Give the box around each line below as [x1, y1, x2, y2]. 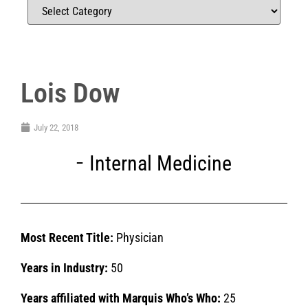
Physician [113, 230, 164, 245]
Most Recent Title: [21, 230, 113, 245]
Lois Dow [21, 76, 120, 109]
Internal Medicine [89, 151, 232, 175]
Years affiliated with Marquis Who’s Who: [21, 291, 221, 306]
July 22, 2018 [34, 122, 78, 133]
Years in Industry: [21, 260, 108, 275]
